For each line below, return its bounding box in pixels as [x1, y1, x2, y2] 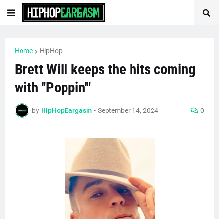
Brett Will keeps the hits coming [15, 61, 196, 78]
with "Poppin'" [15, 79, 91, 96]
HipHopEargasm [41, 106, 92, 114]
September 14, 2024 [98, 106, 158, 114]
